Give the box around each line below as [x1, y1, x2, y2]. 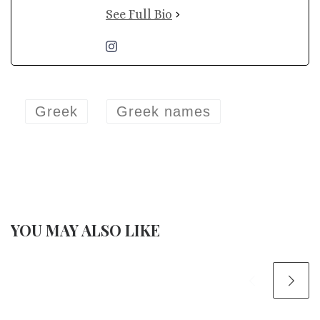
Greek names [116, 104, 211, 120]
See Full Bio [106, 6, 172, 21]
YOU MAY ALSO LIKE [11, 220, 160, 241]
